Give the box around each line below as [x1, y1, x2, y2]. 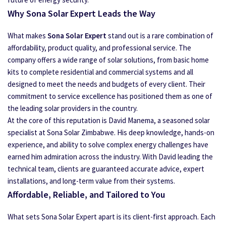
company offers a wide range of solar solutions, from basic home [8, 55, 209, 65]
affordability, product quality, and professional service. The [8, 43, 191, 52]
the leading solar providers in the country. [8, 103, 138, 113]
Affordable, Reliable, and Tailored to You [8, 189, 165, 200]
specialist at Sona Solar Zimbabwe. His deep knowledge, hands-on [8, 128, 214, 137]
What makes [8, 31, 47, 40]
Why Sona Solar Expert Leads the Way [8, 8, 155, 19]
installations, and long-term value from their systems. [8, 176, 175, 186]
